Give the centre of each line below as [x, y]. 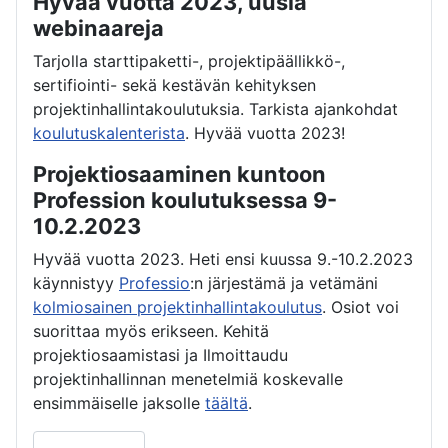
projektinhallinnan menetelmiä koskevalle [188, 379]
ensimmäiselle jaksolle [119, 403]
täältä [226, 403]
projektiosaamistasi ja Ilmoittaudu [160, 355]
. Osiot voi [360, 307]
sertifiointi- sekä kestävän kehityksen [174, 85]
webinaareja [98, 28]
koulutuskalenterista [109, 133]
